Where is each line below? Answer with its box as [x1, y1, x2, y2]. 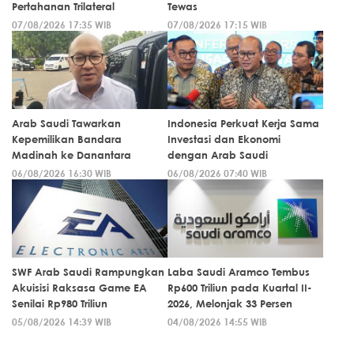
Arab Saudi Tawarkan [12, 116, 121, 130]
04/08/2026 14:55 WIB [168, 314, 267, 328]
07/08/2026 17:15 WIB [168, 17, 267, 31]
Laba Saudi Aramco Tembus [168, 265, 310, 278]
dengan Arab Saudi [168, 148, 268, 161]
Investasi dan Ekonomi [168, 132, 281, 145]
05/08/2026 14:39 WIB [12, 314, 111, 328]
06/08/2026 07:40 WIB [168, 166, 267, 179]
